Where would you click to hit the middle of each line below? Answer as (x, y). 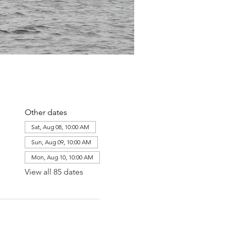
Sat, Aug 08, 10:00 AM (60, 127)
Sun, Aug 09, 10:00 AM (61, 142)
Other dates (46, 112)
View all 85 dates (54, 172)
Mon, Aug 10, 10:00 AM (62, 157)
